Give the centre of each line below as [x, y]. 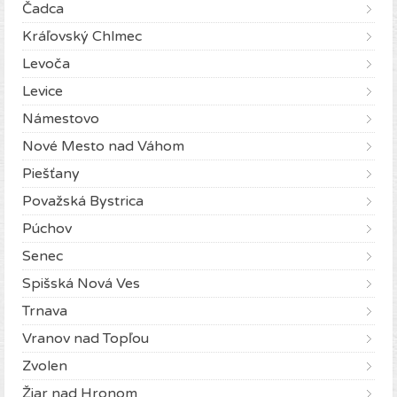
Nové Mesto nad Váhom [103, 147]
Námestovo [61, 119]
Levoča [46, 64]
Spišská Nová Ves [81, 284]
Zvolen [45, 366]
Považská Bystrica [83, 202]
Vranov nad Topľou [86, 339]
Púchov [47, 229]
